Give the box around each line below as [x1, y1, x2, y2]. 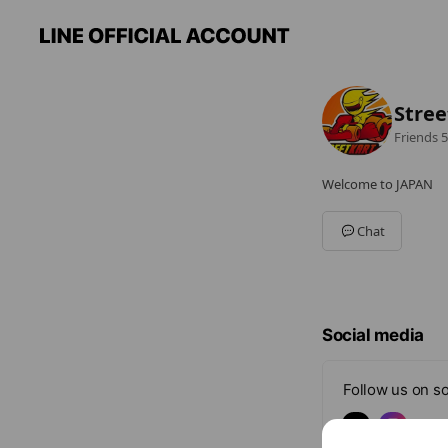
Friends [394, 127, 438, 146]
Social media [322, 325, 424, 345]
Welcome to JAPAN [322, 175, 433, 193]
